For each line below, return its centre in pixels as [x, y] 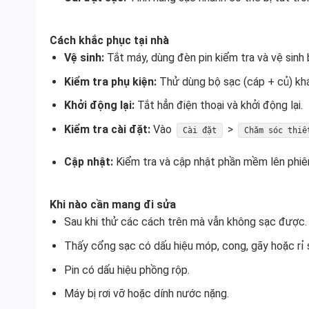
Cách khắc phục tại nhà [109, 40]
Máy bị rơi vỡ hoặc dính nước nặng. [146, 294]
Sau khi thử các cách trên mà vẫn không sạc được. [185, 222]
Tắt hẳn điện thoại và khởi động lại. [218, 106]
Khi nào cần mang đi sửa [113, 205]
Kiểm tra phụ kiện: [110, 81]
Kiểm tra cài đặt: [107, 129]
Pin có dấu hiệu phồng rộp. [127, 270]
